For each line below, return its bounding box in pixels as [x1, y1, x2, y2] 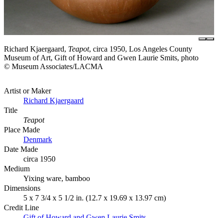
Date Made [4, 145, 38, 153]
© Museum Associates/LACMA [4, 62, 103, 71]
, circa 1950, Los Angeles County [89, 44, 192, 53]
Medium [4, 164, 30, 173]
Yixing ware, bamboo [23, 174, 90, 182]
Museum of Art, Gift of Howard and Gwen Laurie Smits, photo [4, 53, 199, 62]
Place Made [4, 125, 40, 134]
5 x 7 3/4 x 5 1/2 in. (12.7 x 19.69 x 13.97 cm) [23, 193, 166, 202]
